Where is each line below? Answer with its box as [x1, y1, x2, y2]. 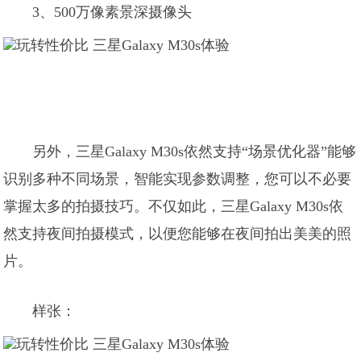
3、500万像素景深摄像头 [32, 4, 193, 20]
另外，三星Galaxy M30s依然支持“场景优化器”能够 [32, 143, 357, 160]
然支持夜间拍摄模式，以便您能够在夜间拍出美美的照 [3, 226, 352, 242]
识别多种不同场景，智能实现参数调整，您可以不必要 [3, 171, 352, 187]
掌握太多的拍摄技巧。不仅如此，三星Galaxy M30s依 [3, 198, 344, 214]
